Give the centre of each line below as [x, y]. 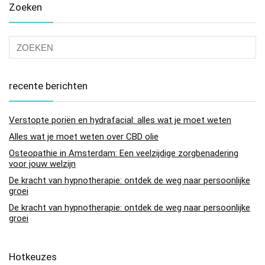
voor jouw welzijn [42, 164]
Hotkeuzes [33, 257]
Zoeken [25, 7]
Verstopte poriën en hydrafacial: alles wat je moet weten [120, 120]
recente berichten [48, 86]
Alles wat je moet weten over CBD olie [84, 137]
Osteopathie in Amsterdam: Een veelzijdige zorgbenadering [124, 153]
